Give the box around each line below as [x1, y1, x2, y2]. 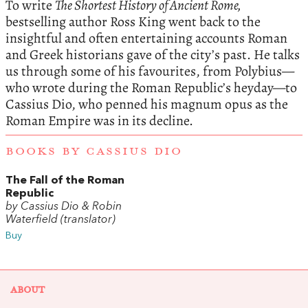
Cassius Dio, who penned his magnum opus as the [5, 94, 288, 113]
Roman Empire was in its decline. [5, 111, 193, 130]
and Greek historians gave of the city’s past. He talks [5, 45, 300, 64]
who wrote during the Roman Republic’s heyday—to [5, 78, 297, 97]
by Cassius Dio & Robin [5, 201, 122, 213]
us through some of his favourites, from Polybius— [5, 61, 294, 80]
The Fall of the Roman [5, 175, 124, 187]
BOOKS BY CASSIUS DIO [5, 144, 182, 159]
